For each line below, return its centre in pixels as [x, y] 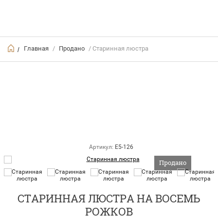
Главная [36, 48]
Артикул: [101, 147]
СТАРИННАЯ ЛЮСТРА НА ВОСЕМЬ [109, 199]
